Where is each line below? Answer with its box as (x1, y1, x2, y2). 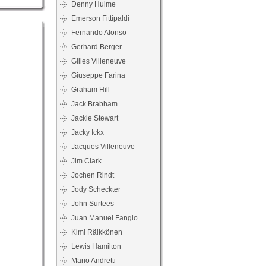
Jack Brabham (71, 100, 118, 108)
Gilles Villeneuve (71, 57, 126, 65)
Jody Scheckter (71, 185, 121, 194)
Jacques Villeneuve (71, 142, 135, 151)
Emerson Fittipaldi (71, 14, 129, 23)
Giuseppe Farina (71, 71, 125, 80)
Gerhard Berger (71, 43, 122, 51)
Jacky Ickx (71, 128, 104, 137)
